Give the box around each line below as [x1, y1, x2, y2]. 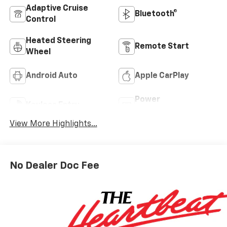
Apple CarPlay [135, 72, 189, 81]
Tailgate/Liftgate [135, 107, 204, 116]
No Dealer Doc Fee [9, 160, 99, 171]
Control [25, 16, 56, 24]
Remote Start [135, 43, 189, 51]
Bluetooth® [135, 10, 177, 19]
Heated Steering [25, 37, 91, 46]
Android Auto [25, 72, 78, 81]
